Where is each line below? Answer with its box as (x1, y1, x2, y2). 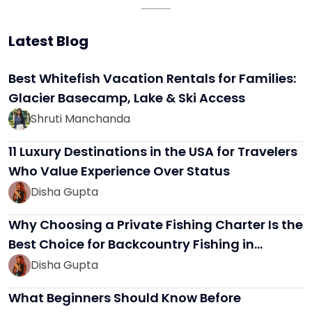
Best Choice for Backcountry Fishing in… (8, 235, 263, 253)
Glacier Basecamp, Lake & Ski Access (8, 88, 245, 107)
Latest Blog (8, 31, 88, 51)
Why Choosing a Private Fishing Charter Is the (8, 215, 303, 233)
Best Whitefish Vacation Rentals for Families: (8, 69, 296, 87)
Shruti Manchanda (31, 111, 130, 127)
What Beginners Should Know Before (8, 288, 241, 306)
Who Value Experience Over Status (8, 162, 230, 180)
